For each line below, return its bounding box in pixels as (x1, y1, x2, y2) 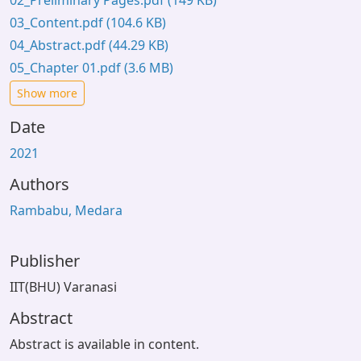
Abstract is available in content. (10, 335, 199, 353)
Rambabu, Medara (10, 201, 122, 219)
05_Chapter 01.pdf (10, 59, 124, 77)
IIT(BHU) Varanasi (10, 278, 117, 296)
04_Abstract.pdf (10, 36, 109, 54)
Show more (17, 85, 77, 101)
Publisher (10, 250, 80, 272)
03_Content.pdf (10, 14, 106, 31)
